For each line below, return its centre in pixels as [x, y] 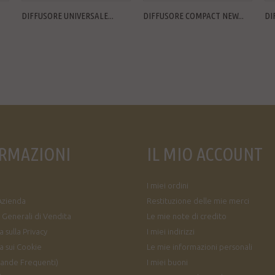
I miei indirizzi [171, 231]
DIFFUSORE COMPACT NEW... [193, 16]
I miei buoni [167, 262]
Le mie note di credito [187, 216]
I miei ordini [168, 185]
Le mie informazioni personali [199, 247]
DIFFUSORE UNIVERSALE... [68, 16]
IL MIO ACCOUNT [205, 154]
